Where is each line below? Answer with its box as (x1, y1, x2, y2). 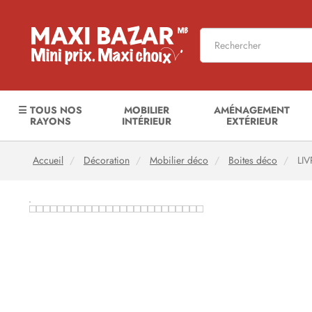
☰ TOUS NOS (18, 103, 83, 117)
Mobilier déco (150, 154, 208, 167)
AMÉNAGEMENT (214, 103, 290, 117)
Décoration (84, 154, 130, 167)
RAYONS (29, 114, 71, 128)
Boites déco (228, 154, 277, 167)
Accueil (33, 154, 63, 167)
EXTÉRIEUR (226, 114, 278, 128)
